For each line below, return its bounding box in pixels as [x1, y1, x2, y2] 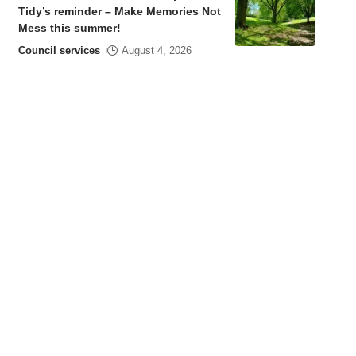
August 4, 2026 [121, 44, 192, 57]
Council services [17, 44, 100, 57]
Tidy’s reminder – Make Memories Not [17, 5, 221, 18]
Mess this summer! [17, 21, 124, 35]
